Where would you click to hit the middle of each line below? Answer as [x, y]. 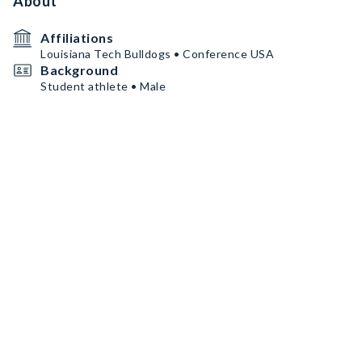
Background [79, 70]
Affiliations [77, 38]
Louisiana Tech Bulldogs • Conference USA [157, 54]
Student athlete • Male [103, 86]
